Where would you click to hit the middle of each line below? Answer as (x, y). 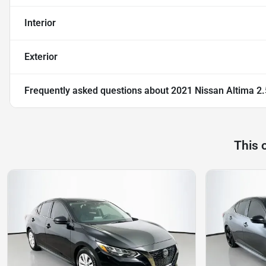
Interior (40, 23)
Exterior (41, 57)
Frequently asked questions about (98, 91)
